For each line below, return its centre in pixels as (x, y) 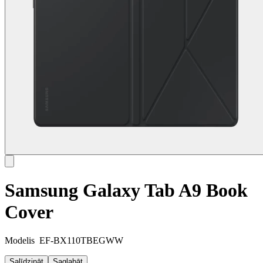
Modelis (20, 241)
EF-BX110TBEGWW (81, 241)
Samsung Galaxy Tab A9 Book (126, 190)
